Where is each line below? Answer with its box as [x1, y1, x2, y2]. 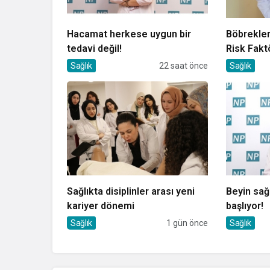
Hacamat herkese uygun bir [67, 28, 191, 40]
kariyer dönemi [67, 199, 134, 212]
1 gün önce [166, 218, 208, 228]
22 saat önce [159, 60, 208, 71]
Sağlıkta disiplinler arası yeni [67, 185, 195, 197]
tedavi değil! [67, 42, 122, 54]
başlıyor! [225, 199, 263, 212]
